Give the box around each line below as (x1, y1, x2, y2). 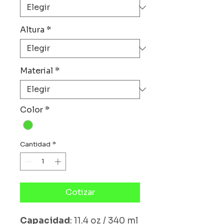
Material (20, 65, 53, 76)
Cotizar (65, 186, 95, 197)
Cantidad (20, 140, 50, 149)
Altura (20, 24, 44, 35)
